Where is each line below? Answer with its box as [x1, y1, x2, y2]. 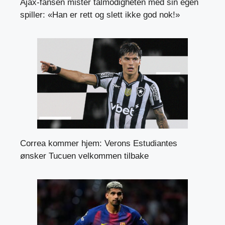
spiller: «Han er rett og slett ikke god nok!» [20, 10, 180, 20]
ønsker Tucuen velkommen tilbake [20, 151, 149, 161]
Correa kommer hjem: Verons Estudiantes [20, 138, 177, 148]
